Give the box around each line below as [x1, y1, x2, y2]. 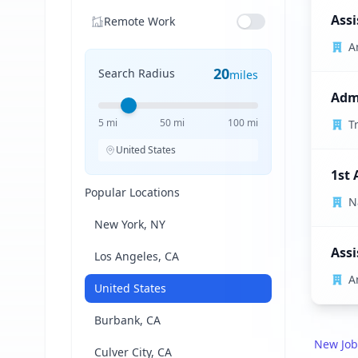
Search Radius [98, 66, 175, 81]
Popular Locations [85, 185, 180, 200]
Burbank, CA [94, 312, 161, 328]
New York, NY [94, 217, 165, 232]
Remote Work [104, 14, 175, 29]
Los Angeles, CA [94, 249, 179, 264]
